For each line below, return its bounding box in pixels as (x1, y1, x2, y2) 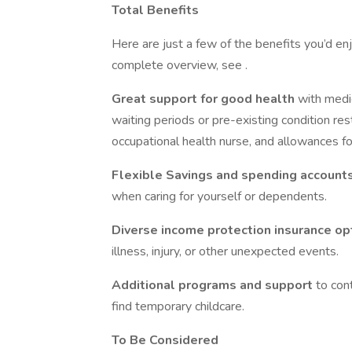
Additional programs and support (112, 277, 316, 294)
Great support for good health (112, 90, 298, 108)
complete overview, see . (112, 57, 247, 74)
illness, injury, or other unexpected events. (112, 243, 339, 260)
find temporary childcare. (112, 298, 244, 315)
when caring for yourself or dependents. (112, 188, 327, 205)
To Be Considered (112, 332, 218, 349)
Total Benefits (112, 2, 199, 19)
